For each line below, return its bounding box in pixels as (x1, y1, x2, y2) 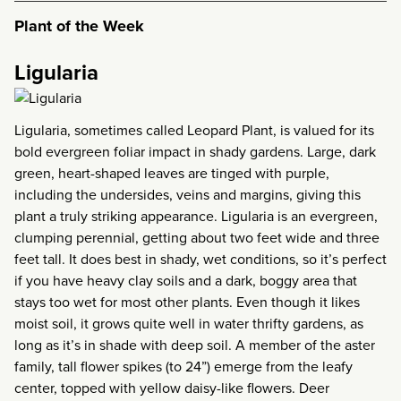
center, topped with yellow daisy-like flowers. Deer (14, 378, 329, 398)
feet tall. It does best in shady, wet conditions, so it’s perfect (14, 249, 387, 269)
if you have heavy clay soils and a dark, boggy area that (14, 270, 357, 291)
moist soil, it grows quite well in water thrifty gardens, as (14, 313, 363, 334)
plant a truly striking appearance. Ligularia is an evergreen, (14, 206, 378, 226)
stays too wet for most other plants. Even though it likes (14, 292, 360, 312)
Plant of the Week (14, 14, 144, 38)
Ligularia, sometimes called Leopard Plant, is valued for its (14, 120, 374, 141)
